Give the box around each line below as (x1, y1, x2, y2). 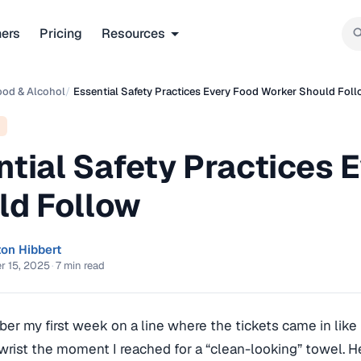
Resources (102, 24, 165, 42)
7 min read (56, 258, 105, 272)
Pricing (39, 24, 82, 42)
